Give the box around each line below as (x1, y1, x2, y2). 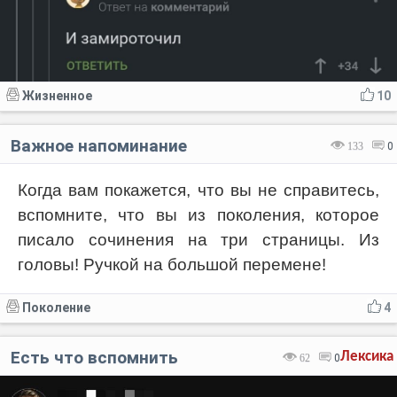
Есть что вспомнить (11, 346, 178, 368)
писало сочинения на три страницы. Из (18, 230, 379, 249)
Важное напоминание (11, 135, 187, 156)
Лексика (340, 348, 393, 364)
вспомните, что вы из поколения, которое (18, 205, 379, 224)
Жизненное (22, 88, 92, 103)
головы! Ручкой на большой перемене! (18, 254, 326, 274)
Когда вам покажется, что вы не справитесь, (18, 180, 379, 199)
